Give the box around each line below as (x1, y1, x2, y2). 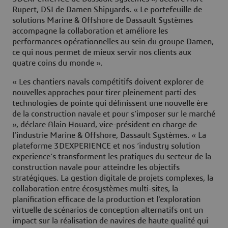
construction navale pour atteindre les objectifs (12, 163, 180, 172)
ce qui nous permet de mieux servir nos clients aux (12, 48, 191, 57)
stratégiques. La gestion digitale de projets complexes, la (12, 174, 213, 183)
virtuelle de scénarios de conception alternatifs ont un (12, 206, 203, 215)
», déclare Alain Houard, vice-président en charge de (12, 121, 197, 129)
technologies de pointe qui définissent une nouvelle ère (12, 99, 208, 108)
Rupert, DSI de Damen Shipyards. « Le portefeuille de (12, 6, 202, 14)
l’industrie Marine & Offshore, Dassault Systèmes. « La (12, 131, 206, 140)
